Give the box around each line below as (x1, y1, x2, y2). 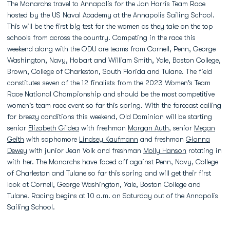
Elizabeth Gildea (28, 124, 79, 132)
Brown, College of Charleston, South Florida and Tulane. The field (7, 67, 212, 75)
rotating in (186, 146, 222, 155)
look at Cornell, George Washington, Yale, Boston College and (7, 180, 201, 188)
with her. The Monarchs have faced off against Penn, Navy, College (7, 158, 218, 166)
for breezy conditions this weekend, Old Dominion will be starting (7, 112, 212, 121)
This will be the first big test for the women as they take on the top (7, 22, 213, 30)
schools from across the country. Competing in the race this (7, 33, 196, 42)
